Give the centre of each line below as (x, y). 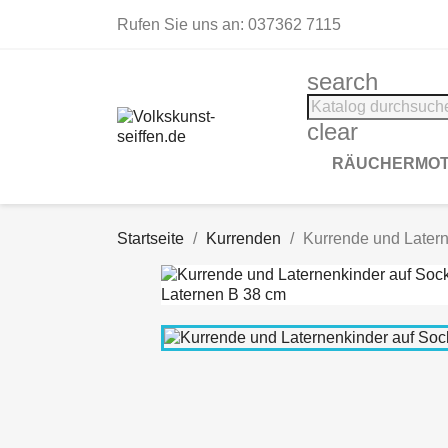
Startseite (150, 238)
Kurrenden (243, 238)
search (342, 81)
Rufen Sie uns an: (182, 24)
